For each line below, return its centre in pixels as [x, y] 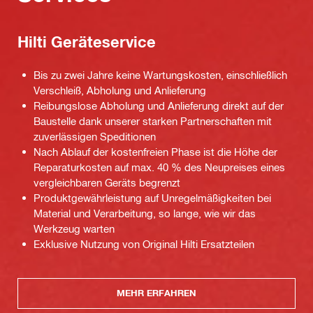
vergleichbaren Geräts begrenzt [107, 182]
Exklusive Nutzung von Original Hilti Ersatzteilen [144, 243]
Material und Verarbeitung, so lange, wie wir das [145, 213]
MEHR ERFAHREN [156, 293]
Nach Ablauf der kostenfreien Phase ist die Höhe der [155, 151]
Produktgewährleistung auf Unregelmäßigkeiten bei [152, 197]
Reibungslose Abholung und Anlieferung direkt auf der [159, 105]
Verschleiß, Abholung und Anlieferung [120, 90]
